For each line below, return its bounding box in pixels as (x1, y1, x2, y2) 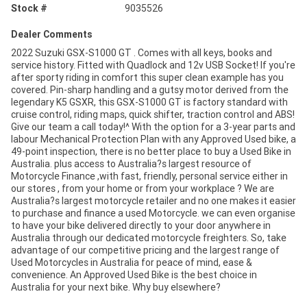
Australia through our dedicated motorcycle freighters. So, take (11, 232, 286, 245)
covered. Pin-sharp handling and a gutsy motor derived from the (11, 84, 288, 97)
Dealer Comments (11, 28, 93, 41)
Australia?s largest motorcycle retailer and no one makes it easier (11, 195, 296, 208)
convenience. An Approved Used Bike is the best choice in (11, 269, 257, 282)
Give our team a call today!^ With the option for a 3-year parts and (11, 121, 295, 134)
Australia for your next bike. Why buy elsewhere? (11, 281, 221, 294)
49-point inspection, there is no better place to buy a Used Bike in (11, 145, 291, 158)
